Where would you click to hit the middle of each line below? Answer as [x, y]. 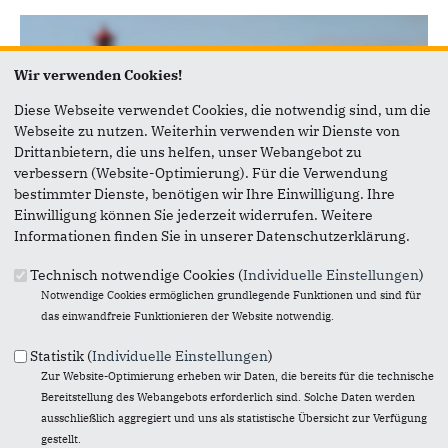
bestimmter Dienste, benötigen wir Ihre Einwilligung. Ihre [204, 193]
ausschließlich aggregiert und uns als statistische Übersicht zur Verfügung [233, 417]
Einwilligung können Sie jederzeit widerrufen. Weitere [193, 214]
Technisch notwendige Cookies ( [136, 275]
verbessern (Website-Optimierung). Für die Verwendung [201, 172]
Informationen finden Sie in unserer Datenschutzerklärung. [212, 235]
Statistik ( [61, 355]
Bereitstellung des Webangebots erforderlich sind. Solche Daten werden [227, 396]
